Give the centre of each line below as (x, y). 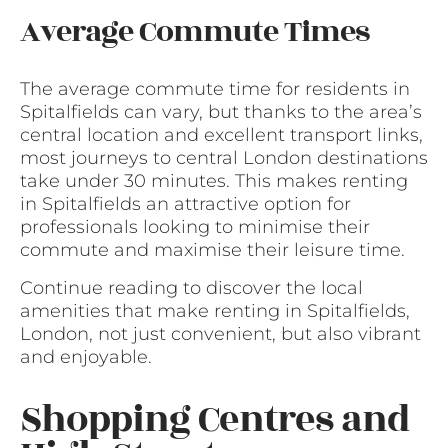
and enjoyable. (86, 356)
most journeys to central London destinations (224, 158)
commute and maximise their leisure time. (212, 250)
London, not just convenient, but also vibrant (220, 333)
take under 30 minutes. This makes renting (214, 181)
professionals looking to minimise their (195, 227)
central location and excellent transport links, (221, 135)
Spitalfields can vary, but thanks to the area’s (221, 112)
